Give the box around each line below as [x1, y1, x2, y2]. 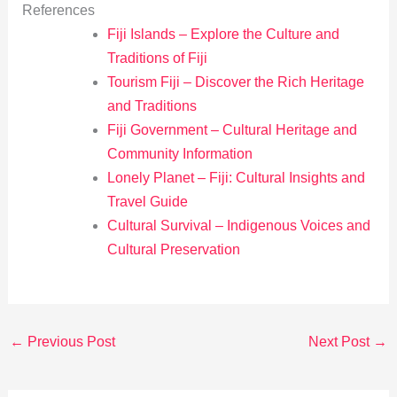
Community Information [106, 145, 253, 161]
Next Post [308, 333, 374, 349]
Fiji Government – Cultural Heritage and [106, 121, 357, 137]
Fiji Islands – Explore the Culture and [106, 26, 339, 42]
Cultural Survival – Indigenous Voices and [106, 217, 370, 233]
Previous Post [23, 333, 115, 349]
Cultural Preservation [106, 241, 240, 257]
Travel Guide [106, 193, 188, 209]
